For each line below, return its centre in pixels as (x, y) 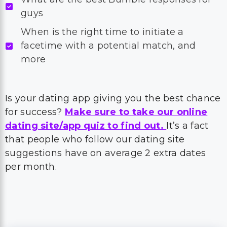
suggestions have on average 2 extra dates (106, 153)
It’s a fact (187, 126)
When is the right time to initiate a (102, 32)
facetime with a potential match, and (108, 46)
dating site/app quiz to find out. (86, 126)
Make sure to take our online (136, 112)
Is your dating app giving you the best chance (113, 98)
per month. (31, 167)
